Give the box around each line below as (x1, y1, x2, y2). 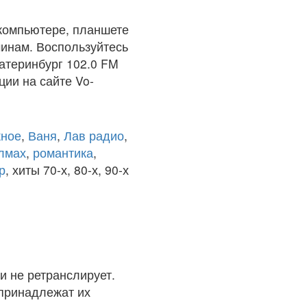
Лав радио (64, 127, 124, 144)
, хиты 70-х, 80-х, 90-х (5, 161, 129, 178)
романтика (33, 144, 93, 161)
